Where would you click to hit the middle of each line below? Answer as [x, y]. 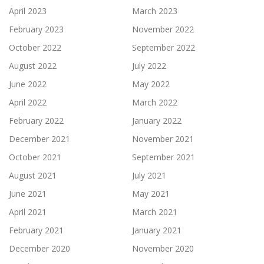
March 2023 [155, 11]
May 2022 [151, 84]
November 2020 [163, 249]
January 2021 [157, 230]
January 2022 [157, 121]
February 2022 [36, 121]
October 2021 [35, 157]
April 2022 [28, 103]
